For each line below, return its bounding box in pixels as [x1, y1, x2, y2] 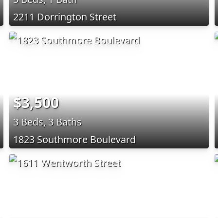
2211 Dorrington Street [13, 10, 116, 23]
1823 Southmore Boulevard [13, 132, 136, 146]
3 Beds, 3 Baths [13, 115, 82, 128]
